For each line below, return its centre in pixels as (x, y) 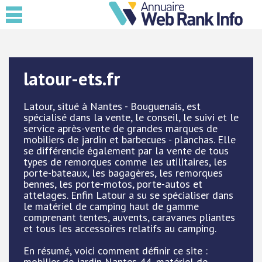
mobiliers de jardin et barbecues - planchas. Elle (130, 139)
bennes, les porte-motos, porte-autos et (113, 184)
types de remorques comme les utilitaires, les (125, 162)
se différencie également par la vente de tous (126, 151)
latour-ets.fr (72, 79)
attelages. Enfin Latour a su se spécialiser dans (128, 195)
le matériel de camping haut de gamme (111, 206)
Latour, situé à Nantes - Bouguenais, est (112, 106)
